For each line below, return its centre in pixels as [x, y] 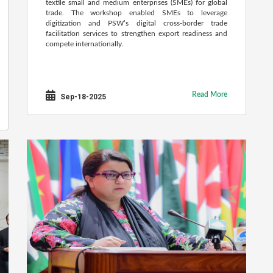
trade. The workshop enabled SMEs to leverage [136, 13]
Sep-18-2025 [82, 97]
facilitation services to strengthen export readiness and [136, 34]
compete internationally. [85, 44]
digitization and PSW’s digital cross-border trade [136, 23]
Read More [210, 94]
